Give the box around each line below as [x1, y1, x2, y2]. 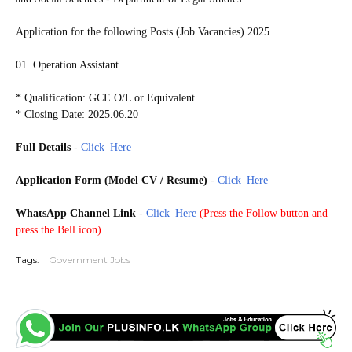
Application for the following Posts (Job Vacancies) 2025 [16, 25, 269, 38]
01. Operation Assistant [16, 58, 119, 71]
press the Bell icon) [16, 223, 101, 236]
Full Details [16, 141, 71, 153]
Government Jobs [49, 253, 130, 266]
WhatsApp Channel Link [16, 207, 136, 219]
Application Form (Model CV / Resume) [16, 174, 207, 186]
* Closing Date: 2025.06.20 [16, 108, 138, 120]
